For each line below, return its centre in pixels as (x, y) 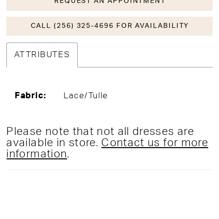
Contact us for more (155, 143)
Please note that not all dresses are (100, 132)
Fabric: (31, 96)
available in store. (54, 143)
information (37, 154)
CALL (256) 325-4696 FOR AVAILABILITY (110, 26)
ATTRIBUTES (42, 55)
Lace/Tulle (86, 96)
